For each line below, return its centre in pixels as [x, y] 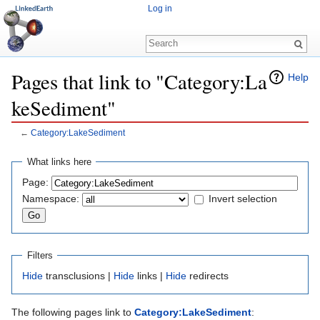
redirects [207, 275]
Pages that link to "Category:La [139, 81]
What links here [59, 162]
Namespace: [51, 198]
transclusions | [78, 275]
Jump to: [32, 144]
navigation [77, 144]
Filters [40, 256]
